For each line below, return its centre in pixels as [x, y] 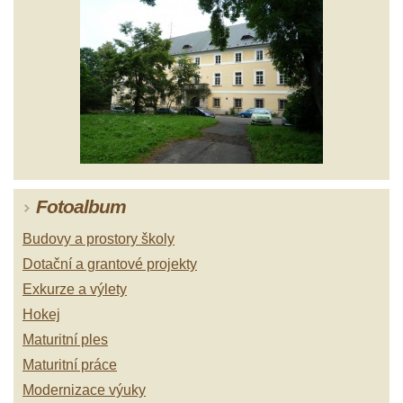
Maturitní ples [65, 339]
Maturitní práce [70, 364]
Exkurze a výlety [75, 289]
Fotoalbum [81, 206]
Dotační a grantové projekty [110, 264]
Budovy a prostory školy [99, 238]
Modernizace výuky [84, 390]
